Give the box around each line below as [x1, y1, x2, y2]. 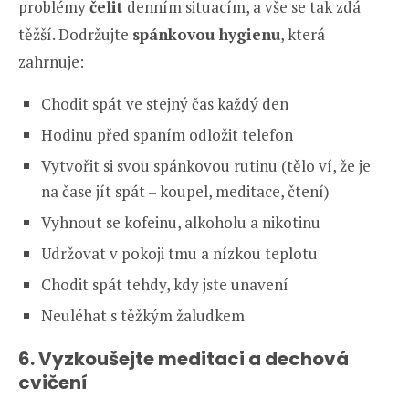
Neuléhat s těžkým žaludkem [41, 304, 245, 326]
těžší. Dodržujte [18, 23, 132, 45]
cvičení [18, 369, 88, 395]
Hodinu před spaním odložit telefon [41, 123, 293, 145]
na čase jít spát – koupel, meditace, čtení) [41, 180, 330, 202]
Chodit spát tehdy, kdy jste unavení [41, 273, 288, 295]
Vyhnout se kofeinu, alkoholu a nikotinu [41, 211, 320, 233]
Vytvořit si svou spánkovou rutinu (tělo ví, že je [41, 154, 371, 176]
